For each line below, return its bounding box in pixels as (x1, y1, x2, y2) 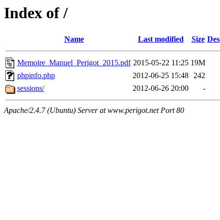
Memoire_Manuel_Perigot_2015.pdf (17, 58, 131, 67)
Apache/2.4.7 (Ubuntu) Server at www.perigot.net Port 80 (4, 106, 184, 115)
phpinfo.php (17, 71, 55, 80)
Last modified (137, 35, 184, 44)
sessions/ (17, 84, 44, 93)
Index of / (4, 4, 68, 22)
